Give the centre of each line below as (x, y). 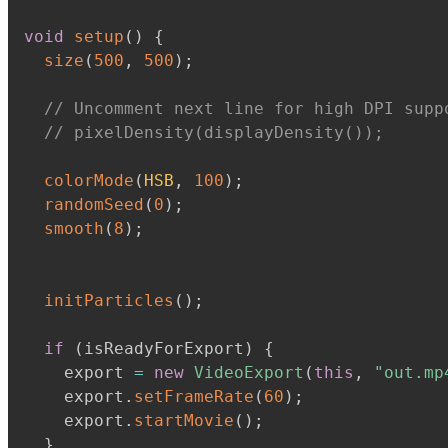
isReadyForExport (164, 348)
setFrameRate (194, 396)
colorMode (89, 180)
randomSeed (94, 204)
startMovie (184, 420)
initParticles (109, 300)
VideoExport (249, 372)
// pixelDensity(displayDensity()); (214, 132)
